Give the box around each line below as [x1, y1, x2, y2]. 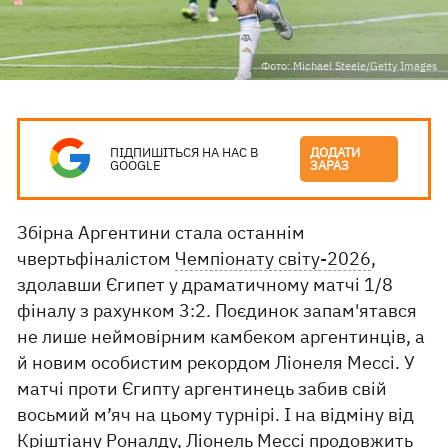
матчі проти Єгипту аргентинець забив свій [17, 377, 388, 400]
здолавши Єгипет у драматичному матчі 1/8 [17, 273, 394, 296]
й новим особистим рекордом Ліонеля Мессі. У [17, 351, 416, 374]
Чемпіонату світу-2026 [175, 247, 372, 270]
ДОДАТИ [310, 144, 361, 161]
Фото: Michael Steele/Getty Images [261, 59, 437, 73]
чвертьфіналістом [17, 247, 176, 270]
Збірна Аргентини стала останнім [17, 221, 306, 244]
